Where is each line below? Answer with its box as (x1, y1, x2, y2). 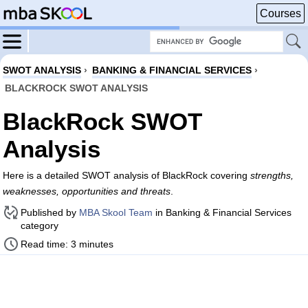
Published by (21, 207, 79, 218)
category (21, 220, 58, 231)
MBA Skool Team (79, 207, 153, 218)
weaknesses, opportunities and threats (3, 186, 170, 197)
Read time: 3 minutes (21, 239, 113, 250)
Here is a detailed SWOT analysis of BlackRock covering (3, 170, 250, 181)
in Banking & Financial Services (153, 207, 291, 218)
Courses (260, 8, 301, 19)
